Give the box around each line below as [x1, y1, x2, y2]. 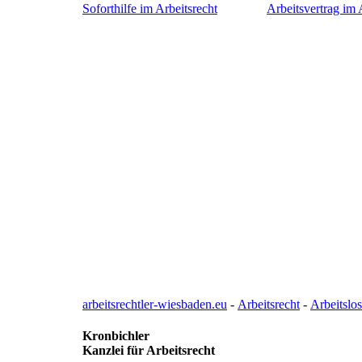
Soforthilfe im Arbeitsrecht [82, 2, 217, 16]
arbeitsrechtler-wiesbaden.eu [82, 297, 227, 312]
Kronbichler [82, 329, 149, 343]
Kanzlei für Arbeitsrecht [82, 343, 215, 358]
